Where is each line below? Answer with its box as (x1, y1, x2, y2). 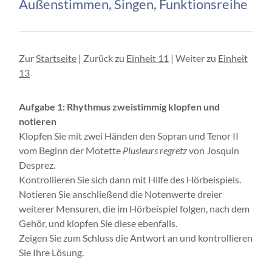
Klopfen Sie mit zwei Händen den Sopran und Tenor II (19, 131, 239, 142)
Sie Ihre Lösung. (19, 247, 84, 259)
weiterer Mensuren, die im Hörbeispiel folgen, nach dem (19, 203, 250, 215)
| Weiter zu (169, 53, 218, 64)
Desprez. (19, 160, 55, 171)
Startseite (36, 53, 76, 64)
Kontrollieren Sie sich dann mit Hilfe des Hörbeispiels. (19, 174, 241, 186)
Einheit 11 (126, 53, 169, 64)
